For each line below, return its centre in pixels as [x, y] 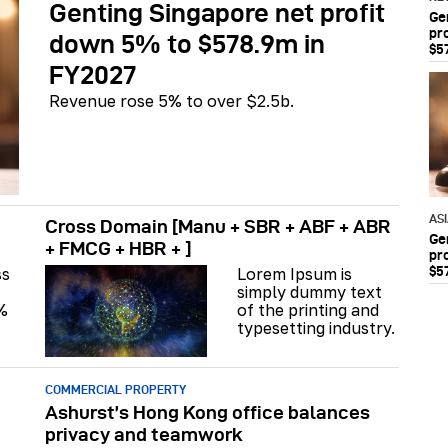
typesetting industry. [318, 328]
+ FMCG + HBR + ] [118, 249]
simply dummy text [309, 292]
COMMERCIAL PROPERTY [115, 389]
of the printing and [308, 310]
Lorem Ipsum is [294, 274]
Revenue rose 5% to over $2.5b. [171, 101]
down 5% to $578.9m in [187, 44]
